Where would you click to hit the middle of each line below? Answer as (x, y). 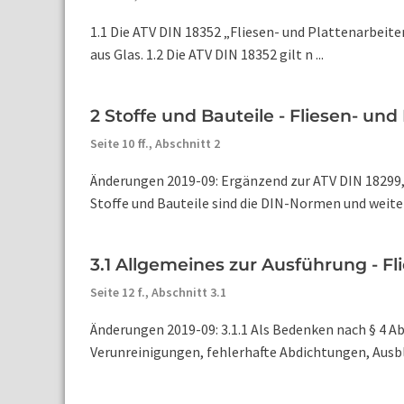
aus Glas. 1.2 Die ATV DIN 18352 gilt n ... (207, 54)
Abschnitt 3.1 (189, 292)
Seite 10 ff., (123, 143)
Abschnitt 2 (188, 143)
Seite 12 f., (121, 292)
